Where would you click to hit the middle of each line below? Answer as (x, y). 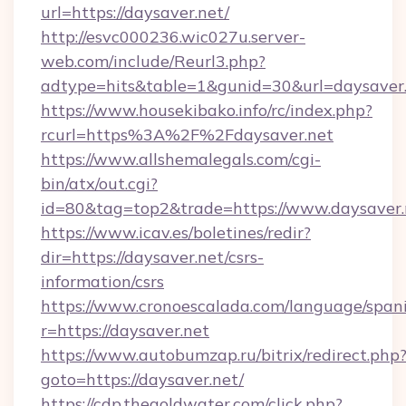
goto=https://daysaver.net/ (142, 379)
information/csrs (102, 281)
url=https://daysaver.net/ (135, 12)
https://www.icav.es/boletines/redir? (176, 232)
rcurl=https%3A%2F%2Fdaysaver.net (187, 135)
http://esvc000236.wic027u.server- (173, 37)
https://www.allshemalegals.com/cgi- (181, 159)
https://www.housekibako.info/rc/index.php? (207, 110)
